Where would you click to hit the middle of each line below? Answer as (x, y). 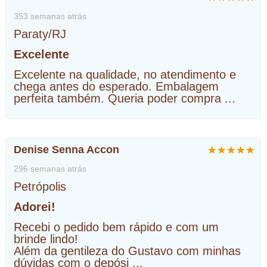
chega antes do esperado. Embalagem (116, 86)
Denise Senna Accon (66, 149)
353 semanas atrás (50, 16)
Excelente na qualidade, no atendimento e (125, 74)
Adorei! (35, 207)
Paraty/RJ (40, 34)
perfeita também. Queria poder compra (119, 98)
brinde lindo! (46, 239)
